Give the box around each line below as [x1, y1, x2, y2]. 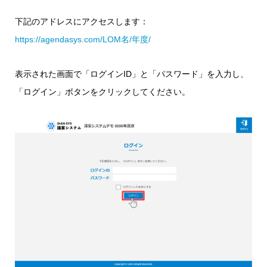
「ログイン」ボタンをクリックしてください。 [15, 87, 190, 97]
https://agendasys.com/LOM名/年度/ [15, 35, 151, 44]
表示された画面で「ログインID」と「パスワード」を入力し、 [15, 69, 249, 79]
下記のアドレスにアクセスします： [15, 17, 148, 26]
